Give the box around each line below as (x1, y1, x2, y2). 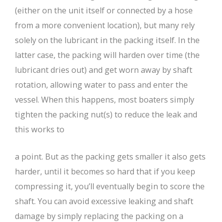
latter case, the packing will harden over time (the (15, 50, 200, 61)
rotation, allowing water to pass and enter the (15, 79, 188, 91)
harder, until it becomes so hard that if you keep (15, 166, 195, 177)
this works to (15, 124, 64, 135)
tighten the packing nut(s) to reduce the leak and (15, 109, 197, 120)
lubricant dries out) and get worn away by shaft (15, 64, 192, 76)
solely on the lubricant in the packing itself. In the (15, 35, 200, 46)
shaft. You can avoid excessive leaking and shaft (15, 196, 193, 207)
